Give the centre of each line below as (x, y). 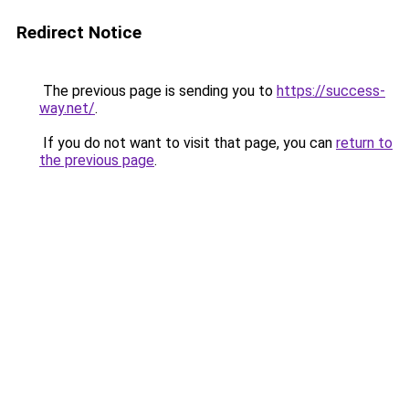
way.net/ (67, 108)
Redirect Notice (79, 32)
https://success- (331, 91)
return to (364, 143)
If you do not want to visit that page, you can (188, 143)
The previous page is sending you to (158, 91)
